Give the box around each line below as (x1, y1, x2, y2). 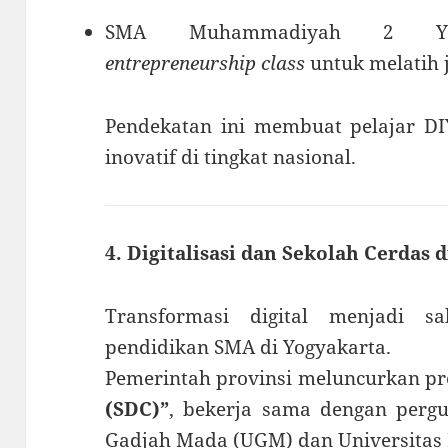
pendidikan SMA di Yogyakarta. (105, 333, 392, 360)
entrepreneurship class (105, 49, 306, 76)
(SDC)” (105, 395, 170, 422)
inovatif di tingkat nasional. (105, 143, 357, 170)
